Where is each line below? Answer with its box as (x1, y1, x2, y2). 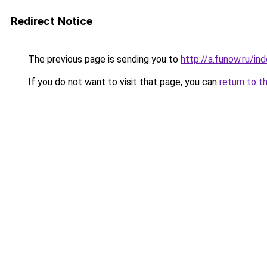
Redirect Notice (11, 14, 92, 28)
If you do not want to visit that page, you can (26, 76, 219, 88)
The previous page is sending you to (26, 54, 181, 65)
